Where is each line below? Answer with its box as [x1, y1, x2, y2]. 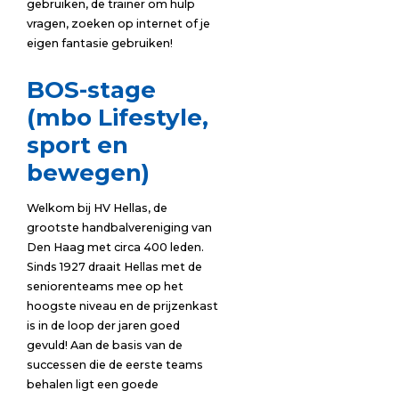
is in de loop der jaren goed [26, 319, 180, 332]
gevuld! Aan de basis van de [26, 338, 183, 352]
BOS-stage [26, 76, 156, 105]
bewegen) [26, 159, 150, 188]
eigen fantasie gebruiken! [26, 37, 173, 51]
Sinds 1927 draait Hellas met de [26, 260, 202, 273]
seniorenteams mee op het [26, 280, 183, 293]
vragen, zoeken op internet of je [26, 17, 210, 31]
